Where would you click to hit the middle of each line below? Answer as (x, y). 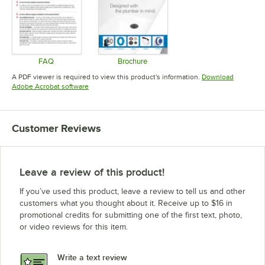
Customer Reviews (56, 128)
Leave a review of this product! (92, 172)
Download (218, 77)
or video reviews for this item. (74, 227)
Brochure (132, 61)
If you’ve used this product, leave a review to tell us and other (132, 191)
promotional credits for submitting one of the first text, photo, (131, 215)
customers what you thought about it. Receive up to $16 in (126, 203)
